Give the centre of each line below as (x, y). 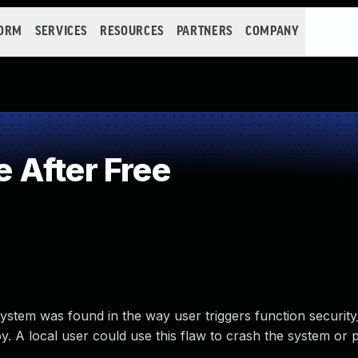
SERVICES (61, 32)
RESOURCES (132, 32)
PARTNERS (204, 32)
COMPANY (272, 32)
